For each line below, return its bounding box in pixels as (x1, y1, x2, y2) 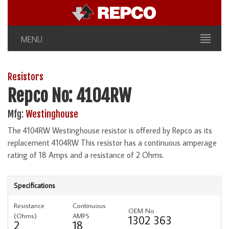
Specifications (14, 180, 55, 190)
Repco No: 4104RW (8, 85, 131, 107)
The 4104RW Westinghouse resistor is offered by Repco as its (8, 125, 212, 135)
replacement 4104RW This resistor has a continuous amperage (8, 137, 217, 148)
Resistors (8, 71, 43, 83)
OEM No (128, 205, 154, 215)
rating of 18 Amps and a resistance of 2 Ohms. (8, 149, 164, 160)
